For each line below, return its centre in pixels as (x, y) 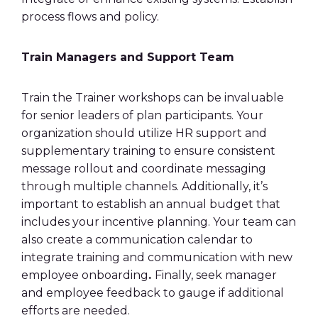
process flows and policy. (92, 17)
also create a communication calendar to (137, 240)
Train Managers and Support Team (128, 57)
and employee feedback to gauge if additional (153, 293)
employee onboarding (85, 275)
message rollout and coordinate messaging (144, 169)
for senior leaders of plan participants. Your (142, 115)
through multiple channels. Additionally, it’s (144, 186)
